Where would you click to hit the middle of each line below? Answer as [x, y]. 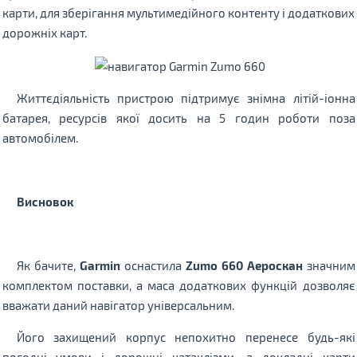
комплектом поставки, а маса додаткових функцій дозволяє [178, 285]
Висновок [45, 201]
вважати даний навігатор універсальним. [118, 305]
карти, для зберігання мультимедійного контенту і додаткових [178, 12]
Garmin [100, 265]
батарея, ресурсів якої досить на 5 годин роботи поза [178, 118]
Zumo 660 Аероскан [244, 265]
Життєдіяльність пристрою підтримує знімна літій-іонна [186, 98]
